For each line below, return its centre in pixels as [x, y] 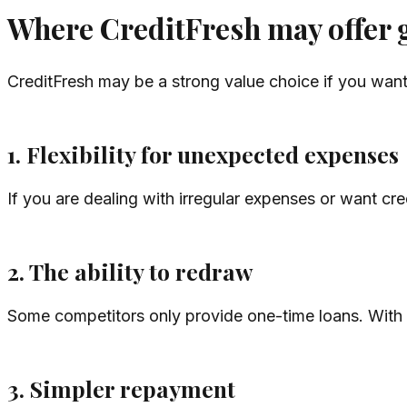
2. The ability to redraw [130, 272]
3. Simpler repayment [121, 389]
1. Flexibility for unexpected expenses [203, 154]
